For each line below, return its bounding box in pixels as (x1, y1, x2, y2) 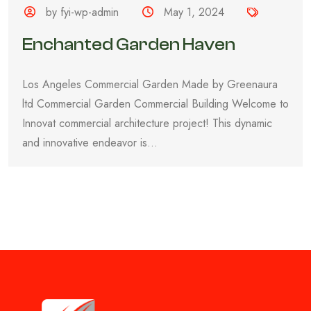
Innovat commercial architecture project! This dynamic (22, 115, 272, 132)
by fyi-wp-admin (46, 4, 119, 21)
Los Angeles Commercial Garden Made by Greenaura (22, 76, 278, 93)
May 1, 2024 (163, 4, 224, 21)
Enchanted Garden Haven (22, 35, 235, 55)
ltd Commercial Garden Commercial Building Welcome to (22, 96, 289, 112)
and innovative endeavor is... (22, 135, 158, 151)
